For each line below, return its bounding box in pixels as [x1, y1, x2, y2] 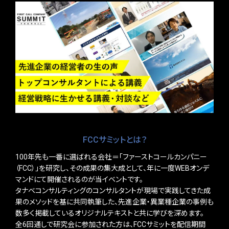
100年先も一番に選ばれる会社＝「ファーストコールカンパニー [15, 152, 207, 161]
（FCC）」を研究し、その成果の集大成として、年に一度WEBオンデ [15, 164, 209, 172]
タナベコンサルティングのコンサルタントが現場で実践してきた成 [15, 186, 211, 195]
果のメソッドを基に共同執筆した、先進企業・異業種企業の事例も [15, 197, 214, 206]
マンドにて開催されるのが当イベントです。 [15, 175, 143, 184]
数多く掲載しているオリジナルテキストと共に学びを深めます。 [15, 209, 204, 217]
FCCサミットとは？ [82, 134, 147, 145]
